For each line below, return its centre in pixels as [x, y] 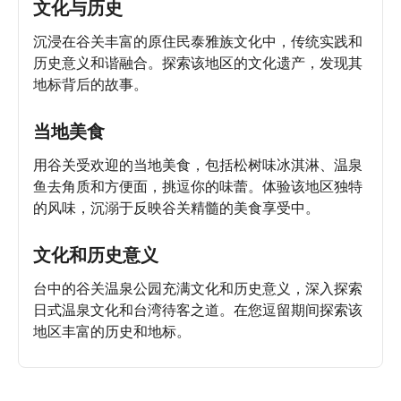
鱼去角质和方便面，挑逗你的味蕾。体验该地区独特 [198, 186]
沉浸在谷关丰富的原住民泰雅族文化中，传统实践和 [198, 41]
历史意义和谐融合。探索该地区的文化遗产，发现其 [198, 62]
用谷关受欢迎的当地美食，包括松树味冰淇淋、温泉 [198, 164]
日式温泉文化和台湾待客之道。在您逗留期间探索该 [198, 309]
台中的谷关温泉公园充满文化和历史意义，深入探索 [198, 288]
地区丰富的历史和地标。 [112, 331]
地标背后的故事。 [90, 84]
